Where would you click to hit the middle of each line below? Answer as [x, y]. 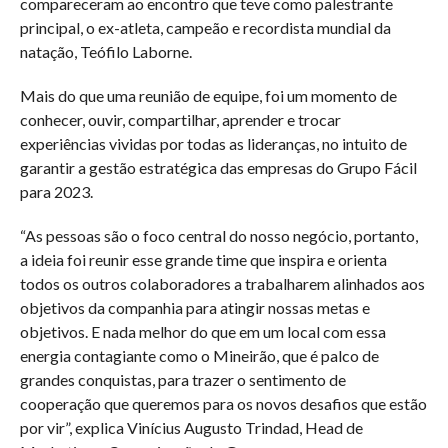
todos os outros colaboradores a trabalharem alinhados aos [222, 283]
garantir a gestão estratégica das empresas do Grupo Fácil [218, 167]
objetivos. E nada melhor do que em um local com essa [202, 331]
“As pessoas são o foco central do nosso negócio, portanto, [218, 235]
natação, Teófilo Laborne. [105, 51]
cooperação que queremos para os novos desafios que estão [223, 403]
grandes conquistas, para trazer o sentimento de [182, 379]
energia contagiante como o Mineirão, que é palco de [199, 355]
